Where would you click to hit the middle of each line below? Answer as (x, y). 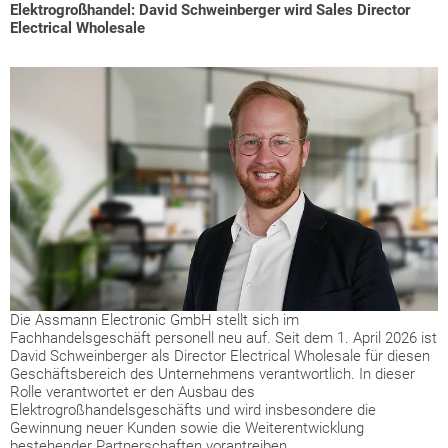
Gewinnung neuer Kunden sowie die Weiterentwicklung (187, 428)
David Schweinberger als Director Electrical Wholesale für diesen (220, 356)
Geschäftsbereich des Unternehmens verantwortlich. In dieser (212, 374)
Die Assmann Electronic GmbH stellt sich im (154, 320)
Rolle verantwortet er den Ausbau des (132, 392)
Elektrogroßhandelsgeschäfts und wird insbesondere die (193, 410)
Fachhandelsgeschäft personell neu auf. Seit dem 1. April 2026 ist (223, 338)
